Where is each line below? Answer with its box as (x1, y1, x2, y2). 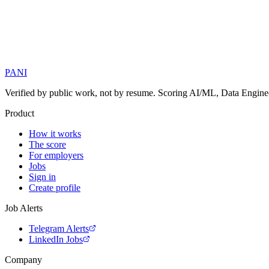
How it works (29, 128, 81, 139)
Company (5, 255, 42, 265)
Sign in (29, 172, 56, 183)
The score (29, 139, 66, 150)
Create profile (29, 183, 80, 193)
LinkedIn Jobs (29, 234, 83, 245)
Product (5, 108, 34, 119)
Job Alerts (5, 203, 43, 214)
